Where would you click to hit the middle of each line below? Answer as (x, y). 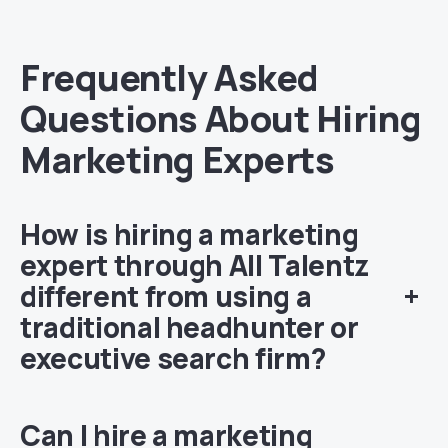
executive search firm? (173, 357)
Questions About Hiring (221, 118)
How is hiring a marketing (189, 233)
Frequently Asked (169, 77)
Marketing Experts (177, 159)
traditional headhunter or (189, 326)
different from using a (166, 295)
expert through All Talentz (194, 264)
